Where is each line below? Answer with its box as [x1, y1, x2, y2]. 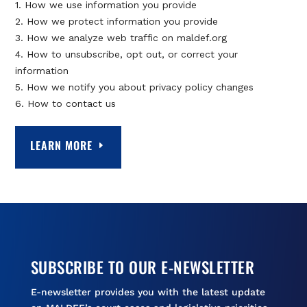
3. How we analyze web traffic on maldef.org [15, 32, 228, 44]
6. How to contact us [15, 98, 116, 110]
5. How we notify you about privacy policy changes [15, 82, 254, 93]
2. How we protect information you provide [15, 16, 219, 27]
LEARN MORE [29, 136, 93, 153]
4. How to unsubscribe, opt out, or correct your [15, 49, 238, 60]
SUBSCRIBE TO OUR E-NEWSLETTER [30, 255, 255, 279]
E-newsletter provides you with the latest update [30, 286, 265, 297]
